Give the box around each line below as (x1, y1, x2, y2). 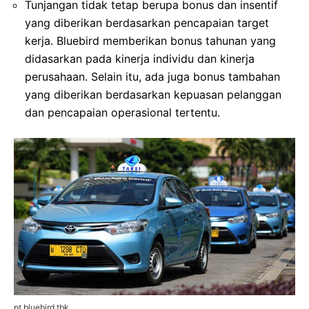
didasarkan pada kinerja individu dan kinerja (25, 52, 255, 66)
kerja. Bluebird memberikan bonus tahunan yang (25, 34, 276, 48)
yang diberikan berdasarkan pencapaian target (25, 16, 269, 30)
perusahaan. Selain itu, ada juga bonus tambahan (25, 70, 280, 84)
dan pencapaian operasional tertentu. (25, 106, 220, 120)
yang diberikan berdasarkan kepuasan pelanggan (25, 88, 281, 102)
